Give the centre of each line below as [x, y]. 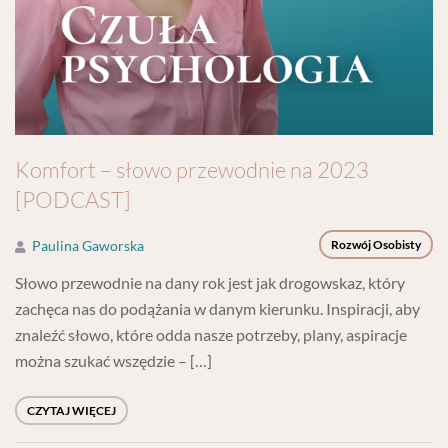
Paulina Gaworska [88, 245]
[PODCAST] [73, 199]
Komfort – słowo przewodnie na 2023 [192, 169]
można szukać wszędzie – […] [113, 360]
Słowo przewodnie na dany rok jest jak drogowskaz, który [210, 282]
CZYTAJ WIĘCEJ [71, 410]
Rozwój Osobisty [376, 244]
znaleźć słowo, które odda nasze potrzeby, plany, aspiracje [211, 334]
